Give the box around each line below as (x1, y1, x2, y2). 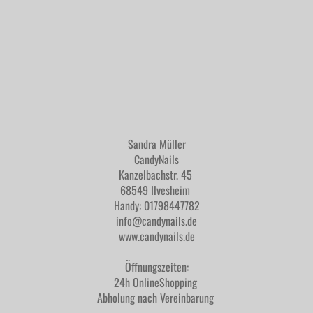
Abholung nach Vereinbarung (96, 289, 217, 306)
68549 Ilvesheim (120, 182, 193, 198)
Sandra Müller (127, 136, 186, 152)
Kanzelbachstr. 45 (118, 166, 195, 183)
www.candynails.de (118, 228, 195, 245)
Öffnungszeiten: (124, 259, 189, 275)
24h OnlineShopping (113, 274, 200, 291)
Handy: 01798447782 (113, 197, 200, 214)
